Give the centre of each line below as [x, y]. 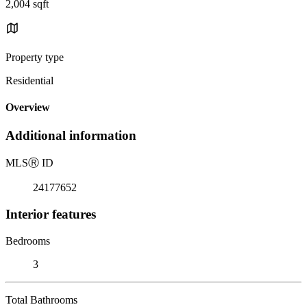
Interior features [51, 214]
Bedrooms [28, 241]
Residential [29, 80]
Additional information [71, 136]
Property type [35, 57]
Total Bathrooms [41, 299]
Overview [28, 108]
